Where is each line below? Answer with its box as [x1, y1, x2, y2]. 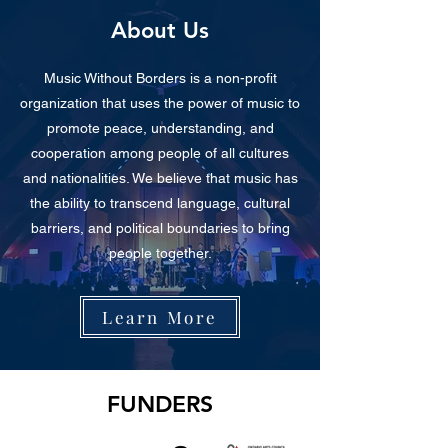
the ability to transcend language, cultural [30, 195, 290, 211]
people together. [108, 245, 212, 261]
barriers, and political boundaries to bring [30, 220, 290, 236]
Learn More [102, 306, 218, 328]
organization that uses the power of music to [20, 95, 300, 111]
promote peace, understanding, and [46, 120, 274, 136]
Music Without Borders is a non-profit [43, 70, 277, 86]
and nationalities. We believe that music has [22, 170, 298, 186]
